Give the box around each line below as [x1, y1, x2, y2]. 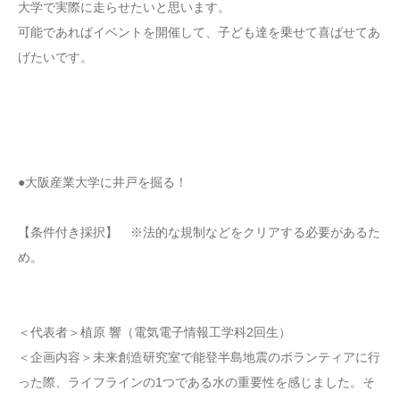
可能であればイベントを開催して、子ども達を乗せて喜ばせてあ [18, 24, 380, 39]
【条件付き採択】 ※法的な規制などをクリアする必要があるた [18, 224, 380, 239]
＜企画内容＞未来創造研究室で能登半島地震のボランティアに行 [18, 349, 380, 364]
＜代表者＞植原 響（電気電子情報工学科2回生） [18, 324, 291, 339]
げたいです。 [18, 49, 93, 64]
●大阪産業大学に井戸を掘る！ [18, 174, 187, 189]
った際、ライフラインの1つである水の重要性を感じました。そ [18, 374, 375, 389]
